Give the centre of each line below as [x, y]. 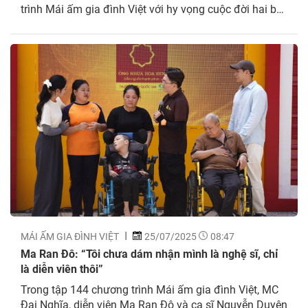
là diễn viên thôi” [62, 268]
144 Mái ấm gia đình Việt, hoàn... [101, 38]
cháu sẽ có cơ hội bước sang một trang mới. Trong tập [152, 23]
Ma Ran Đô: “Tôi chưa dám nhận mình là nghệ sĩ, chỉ [149, 253]
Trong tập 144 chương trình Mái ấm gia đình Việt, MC [150, 289]
